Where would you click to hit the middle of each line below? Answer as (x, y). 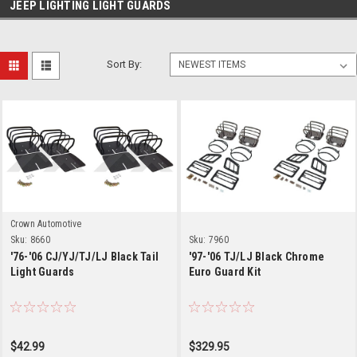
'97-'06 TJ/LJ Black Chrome (256, 256)
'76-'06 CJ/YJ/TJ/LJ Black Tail (84, 256)
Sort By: (125, 64)
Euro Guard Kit (224, 271)
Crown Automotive (46, 224)
